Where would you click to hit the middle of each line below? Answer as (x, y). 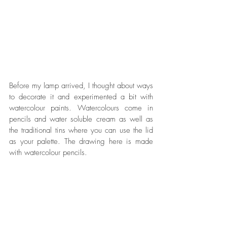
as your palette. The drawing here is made (81, 141)
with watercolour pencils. (49, 152)
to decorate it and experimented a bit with (81, 97)
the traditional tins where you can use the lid (81, 130)
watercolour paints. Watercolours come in (81, 108)
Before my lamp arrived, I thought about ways (81, 85)
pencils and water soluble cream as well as (81, 119)
